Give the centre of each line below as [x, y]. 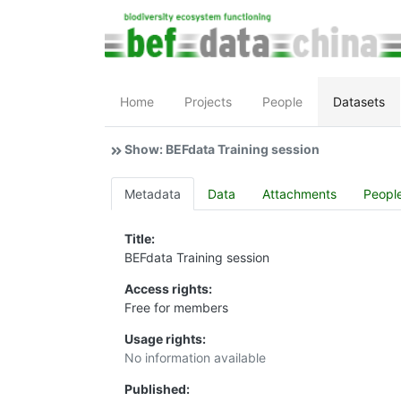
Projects [208, 102]
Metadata [153, 194]
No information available [195, 358]
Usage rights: [165, 339]
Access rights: [168, 289]
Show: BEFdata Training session [222, 149]
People [282, 102]
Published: [157, 389]
